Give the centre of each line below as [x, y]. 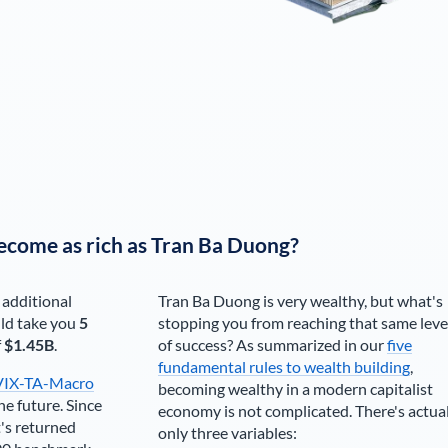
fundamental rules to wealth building [283, 366]
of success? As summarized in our [272, 344]
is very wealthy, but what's [351, 300]
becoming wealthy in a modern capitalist [295, 388]
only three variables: [227, 432]
